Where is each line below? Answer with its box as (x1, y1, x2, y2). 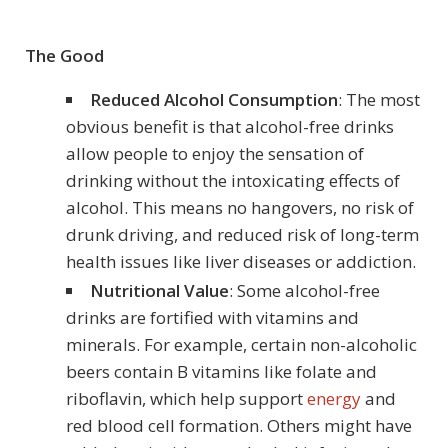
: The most (337, 88, 420, 112)
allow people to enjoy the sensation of (65, 142, 364, 166)
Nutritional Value (89, 279, 229, 303)
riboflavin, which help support (65, 387, 307, 411)
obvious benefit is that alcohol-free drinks (65, 115, 394, 139)
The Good (25, 44, 104, 68)
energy (306, 387, 361, 411)
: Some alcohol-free (228, 279, 380, 303)
